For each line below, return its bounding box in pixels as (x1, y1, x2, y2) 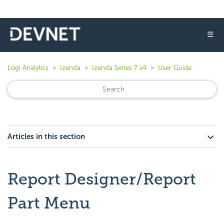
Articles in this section (7, 132, 85, 141)
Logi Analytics (7, 64, 48, 71)
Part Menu (7, 193, 90, 212)
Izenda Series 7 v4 (92, 64, 146, 71)
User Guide (158, 64, 191, 71)
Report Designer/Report (7, 169, 196, 188)
